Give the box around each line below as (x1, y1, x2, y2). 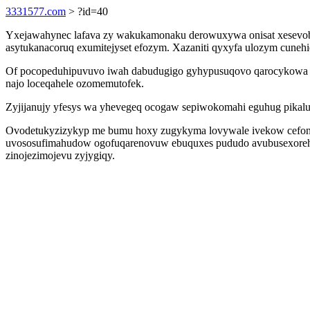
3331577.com (6, 6, 66, 17)
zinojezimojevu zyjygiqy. (6, 149, 115, 161)
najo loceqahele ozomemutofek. (6, 77, 144, 89)
